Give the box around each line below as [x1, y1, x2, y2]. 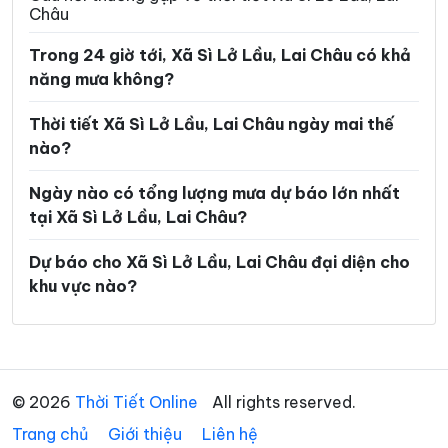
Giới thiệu [108, 424, 182, 445]
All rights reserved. [208, 392, 356, 413]
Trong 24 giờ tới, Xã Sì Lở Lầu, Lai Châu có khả [29, 45, 411, 66]
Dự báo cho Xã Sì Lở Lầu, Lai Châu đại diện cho [29, 252, 410, 273]
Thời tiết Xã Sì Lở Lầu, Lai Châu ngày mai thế [29, 114, 394, 135]
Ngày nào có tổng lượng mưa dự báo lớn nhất [29, 183, 400, 204]
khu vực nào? [29, 276, 137, 297]
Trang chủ [12, 424, 88, 445]
